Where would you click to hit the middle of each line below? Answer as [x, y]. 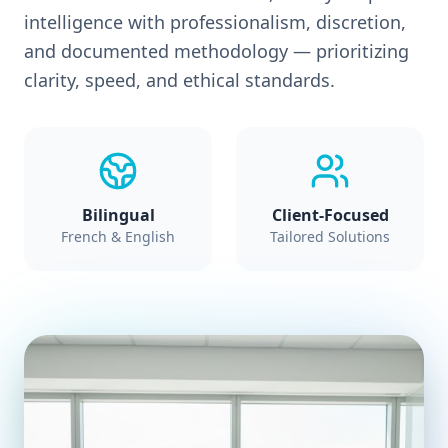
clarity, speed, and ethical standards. [179, 80]
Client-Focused [330, 215]
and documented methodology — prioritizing [216, 51]
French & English [118, 236]
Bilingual [118, 215]
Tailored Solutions [330, 236]
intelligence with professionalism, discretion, [215, 22]
